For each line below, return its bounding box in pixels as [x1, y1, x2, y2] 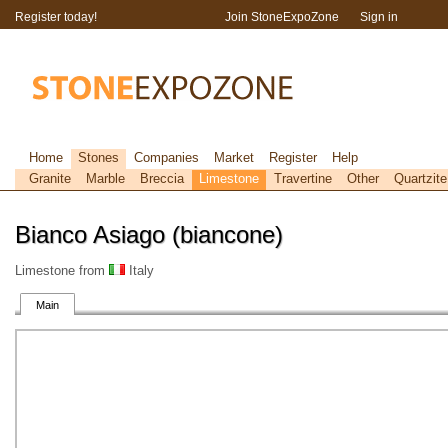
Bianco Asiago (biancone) [15, 221, 283, 248]
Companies [134, 150, 199, 165]
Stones [78, 150, 119, 165]
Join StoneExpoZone [225, 10, 339, 24]
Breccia [140, 171, 184, 186]
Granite [29, 171, 71, 186]
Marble [86, 171, 125, 186]
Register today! [15, 10, 97, 24]
